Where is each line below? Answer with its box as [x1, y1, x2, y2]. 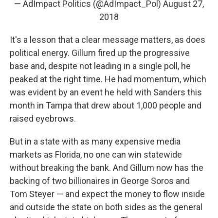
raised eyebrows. [10, 113, 76, 124]
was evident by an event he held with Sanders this [10, 87, 202, 97]
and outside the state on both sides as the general [10, 201, 202, 212]
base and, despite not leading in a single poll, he [10, 60, 191, 71]
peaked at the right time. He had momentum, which [10, 73, 206, 84]
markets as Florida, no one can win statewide [10, 149, 182, 160]
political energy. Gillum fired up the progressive [10, 47, 190, 58]
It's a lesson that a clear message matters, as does [10, 34, 205, 45]
